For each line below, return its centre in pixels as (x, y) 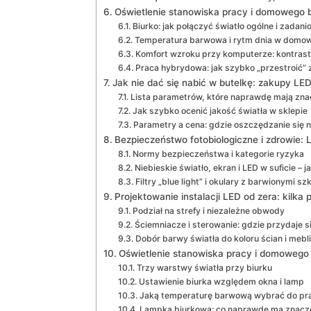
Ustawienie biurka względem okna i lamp (221, 282)
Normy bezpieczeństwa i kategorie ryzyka (218, 154)
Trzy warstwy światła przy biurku (204, 268)
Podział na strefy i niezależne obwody (208, 211)
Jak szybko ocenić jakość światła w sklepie (220, 111)
